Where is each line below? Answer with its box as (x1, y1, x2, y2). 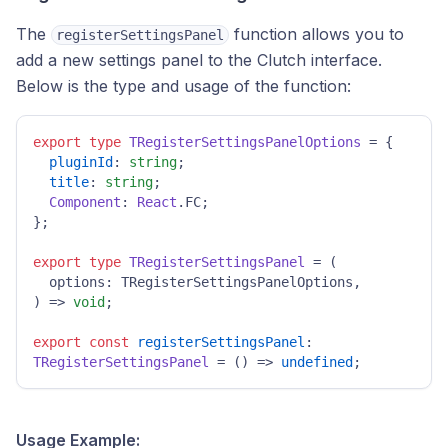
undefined (281, 354, 353, 370)
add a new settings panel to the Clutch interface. (16, 50, 382, 70)
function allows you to (229, 24, 404, 44)
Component (49, 194, 121, 210)
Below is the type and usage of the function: (16, 76, 351, 96)
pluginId (49, 154, 113, 170)
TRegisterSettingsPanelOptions (129, 134, 361, 150)
